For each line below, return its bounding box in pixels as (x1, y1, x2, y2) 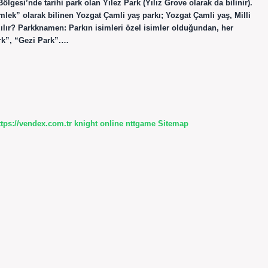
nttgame (126, 118, 156, 128)
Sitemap (158, 118, 188, 128)
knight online (74, 118, 123, 128)
